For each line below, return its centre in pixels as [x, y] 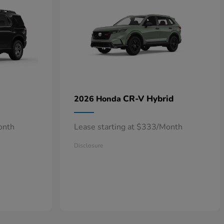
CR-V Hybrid [148, 99]
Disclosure [88, 145]
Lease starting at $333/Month [128, 127]
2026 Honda [98, 99]
